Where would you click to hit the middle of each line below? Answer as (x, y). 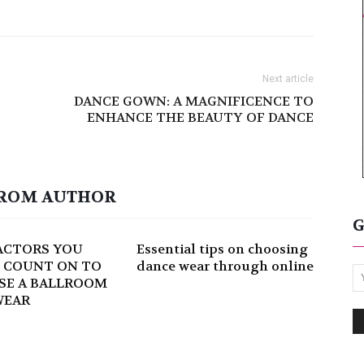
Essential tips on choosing (222, 249)
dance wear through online (225, 266)
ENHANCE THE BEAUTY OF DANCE (200, 117)
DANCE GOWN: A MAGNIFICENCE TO (194, 101)
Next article (288, 79)
